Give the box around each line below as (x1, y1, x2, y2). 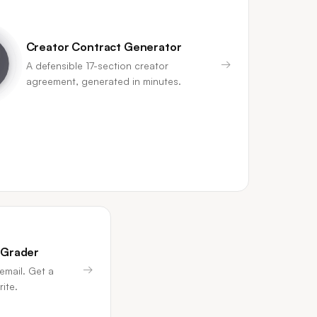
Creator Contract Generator (25, 40, 182, 54)
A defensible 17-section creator (25, 59, 168, 71)
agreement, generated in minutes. (25, 75, 181, 87)
